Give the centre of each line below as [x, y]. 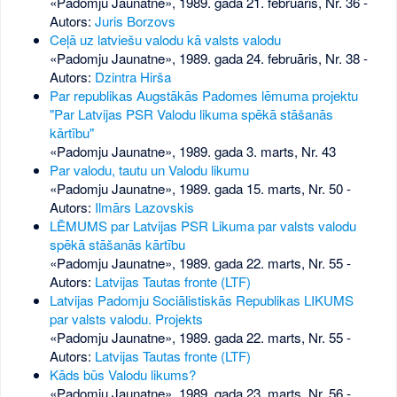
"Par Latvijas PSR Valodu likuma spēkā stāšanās [191, 114]
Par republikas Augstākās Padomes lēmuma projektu [203, 96]
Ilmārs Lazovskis [144, 207]
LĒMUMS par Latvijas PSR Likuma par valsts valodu [202, 226]
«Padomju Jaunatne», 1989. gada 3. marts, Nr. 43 [192, 152]
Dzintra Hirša [132, 77]
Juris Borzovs [135, 21]
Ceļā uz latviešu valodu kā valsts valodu [165, 40]
